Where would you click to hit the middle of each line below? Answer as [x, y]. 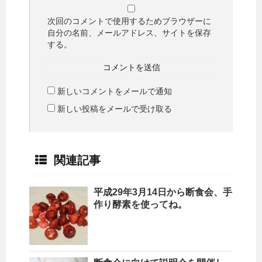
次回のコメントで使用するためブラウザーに [129, 21]
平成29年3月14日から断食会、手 [163, 192]
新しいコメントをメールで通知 [115, 91]
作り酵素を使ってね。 [140, 204]
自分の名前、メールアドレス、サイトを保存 [129, 32]
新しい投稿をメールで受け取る [115, 108]
